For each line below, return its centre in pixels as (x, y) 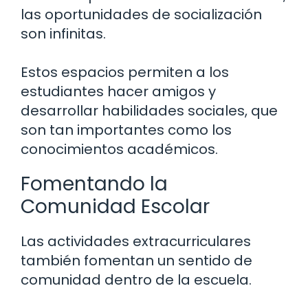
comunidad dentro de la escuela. (136, 280)
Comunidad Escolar (115, 207)
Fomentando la (94, 184)
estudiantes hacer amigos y (118, 92)
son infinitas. (63, 34)
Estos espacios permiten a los (125, 73)
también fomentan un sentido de (136, 261)
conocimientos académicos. (119, 150)
